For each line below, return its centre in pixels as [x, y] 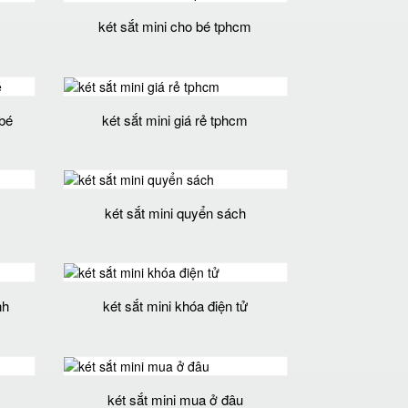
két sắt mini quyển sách [175, 212]
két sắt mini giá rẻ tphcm [175, 119]
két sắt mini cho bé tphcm [175, 26]
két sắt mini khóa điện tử [175, 306]
